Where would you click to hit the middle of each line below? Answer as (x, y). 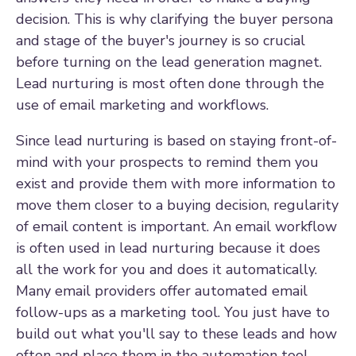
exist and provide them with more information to (176, 183)
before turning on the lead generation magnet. (169, 62)
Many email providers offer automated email (162, 290)
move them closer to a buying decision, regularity (177, 205)
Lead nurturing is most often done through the (170, 83)
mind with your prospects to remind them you (167, 162)
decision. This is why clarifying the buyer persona (174, 19)
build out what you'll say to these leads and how (176, 333)
